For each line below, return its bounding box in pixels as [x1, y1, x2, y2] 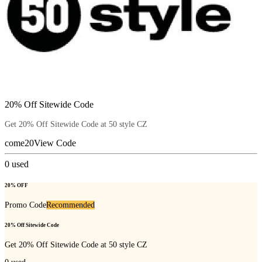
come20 [5, 138, 34, 149]
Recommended [46, 200, 95, 209]
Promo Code [5, 200, 46, 209]
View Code [34, 138, 76, 149]
